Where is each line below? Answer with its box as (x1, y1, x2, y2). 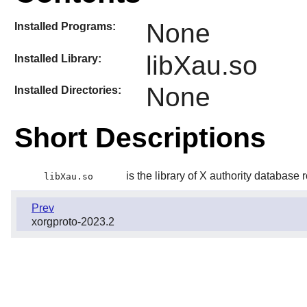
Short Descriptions (14, 122, 266, 154)
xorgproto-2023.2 (32, 216, 114, 228)
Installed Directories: (14, 84, 121, 96)
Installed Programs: (14, 21, 116, 33)
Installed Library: (14, 52, 101, 64)
